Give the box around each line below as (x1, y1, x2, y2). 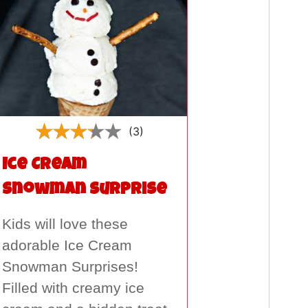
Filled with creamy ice (1, 280, 144, 297)
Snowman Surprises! (1, 258, 138, 276)
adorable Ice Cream (1, 237, 132, 254)
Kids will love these (1, 216, 128, 233)
